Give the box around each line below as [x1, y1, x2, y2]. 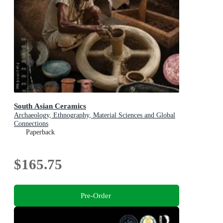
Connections [14, 119, 48, 127]
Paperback [26, 128, 55, 136]
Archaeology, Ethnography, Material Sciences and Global [14, 111, 175, 119]
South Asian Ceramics [14, 101, 86, 110]
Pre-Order [80, 191, 111, 200]
